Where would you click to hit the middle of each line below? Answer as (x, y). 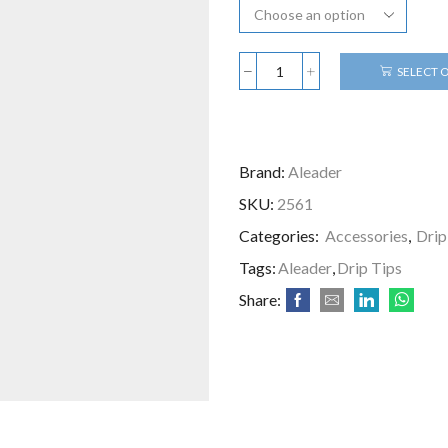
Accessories (366, 236)
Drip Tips (369, 268)
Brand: (262, 172)
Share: (260, 300)
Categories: (280, 236)
